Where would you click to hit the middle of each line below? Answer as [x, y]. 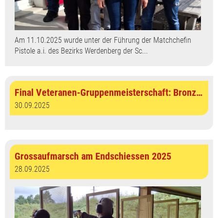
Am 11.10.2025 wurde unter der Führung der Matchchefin [103, 40]
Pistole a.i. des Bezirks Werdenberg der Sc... [81, 51]
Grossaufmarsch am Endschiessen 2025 [93, 156]
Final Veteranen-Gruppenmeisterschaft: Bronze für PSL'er [199, 92]
